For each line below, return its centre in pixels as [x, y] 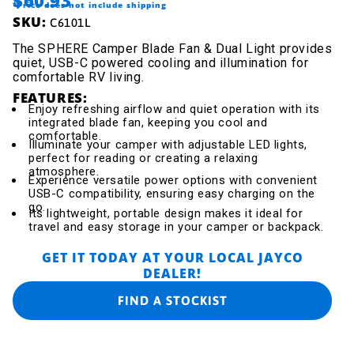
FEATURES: [50, 97]
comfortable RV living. [79, 77]
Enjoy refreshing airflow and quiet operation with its [174, 109]
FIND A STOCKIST [172, 300]
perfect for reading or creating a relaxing [143, 158]
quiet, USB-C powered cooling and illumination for [161, 62]
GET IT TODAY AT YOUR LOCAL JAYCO [172, 257]
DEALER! [172, 273]
